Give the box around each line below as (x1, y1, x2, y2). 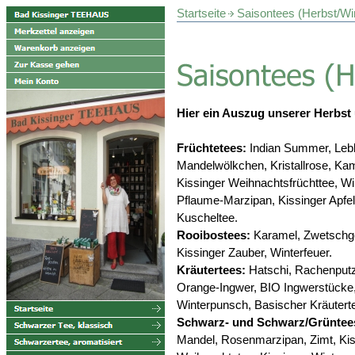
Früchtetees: (177, 140, 246, 155)
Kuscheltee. (177, 210, 238, 224)
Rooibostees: (177, 227, 254, 242)
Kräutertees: (177, 262, 246, 277)
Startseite (177, 6, 226, 20)
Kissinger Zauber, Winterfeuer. (177, 245, 332, 259)
